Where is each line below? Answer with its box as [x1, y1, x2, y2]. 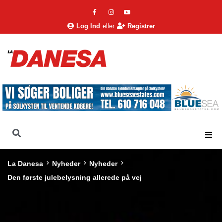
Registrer [127, 22, 155, 30]
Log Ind [76, 22, 100, 30]
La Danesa [7, 160, 43, 168]
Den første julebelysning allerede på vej [7, 173, 142, 182]
